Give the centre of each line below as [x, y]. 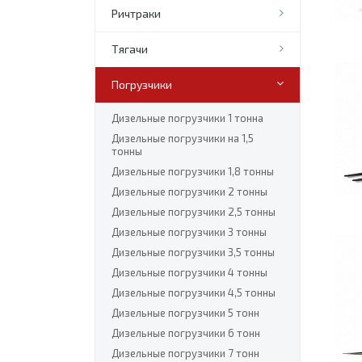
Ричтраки [136, 13]
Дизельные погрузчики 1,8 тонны [193, 171]
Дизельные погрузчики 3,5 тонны [193, 252]
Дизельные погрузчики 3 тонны [189, 232]
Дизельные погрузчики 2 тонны [189, 192]
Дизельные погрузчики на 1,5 [183, 138]
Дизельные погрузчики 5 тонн [185, 313]
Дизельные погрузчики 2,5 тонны [194, 212]
